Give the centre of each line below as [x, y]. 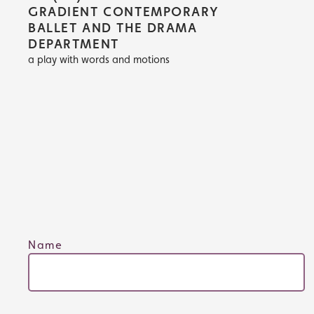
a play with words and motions [99, 60]
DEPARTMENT [74, 44]
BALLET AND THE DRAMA [113, 28]
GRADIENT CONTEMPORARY [124, 12]
